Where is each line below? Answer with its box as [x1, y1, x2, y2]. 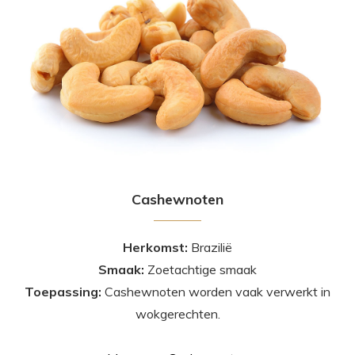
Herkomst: [123, 239, 191, 255]
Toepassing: [25, 283, 105, 300]
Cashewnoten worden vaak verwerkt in [105, 283, 330, 300]
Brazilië [191, 239, 232, 255]
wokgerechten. [135, 305, 220, 322]
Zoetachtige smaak [147, 261, 257, 277]
